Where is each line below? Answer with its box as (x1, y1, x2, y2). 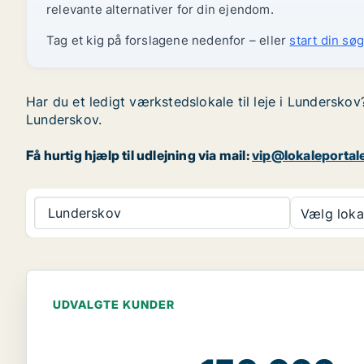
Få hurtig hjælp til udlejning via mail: (26, 147, 252, 163)
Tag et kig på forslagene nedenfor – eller (46, 32, 290, 48)
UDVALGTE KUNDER (53, 297, 175, 311)
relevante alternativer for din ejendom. (46, 2, 274, 17)
